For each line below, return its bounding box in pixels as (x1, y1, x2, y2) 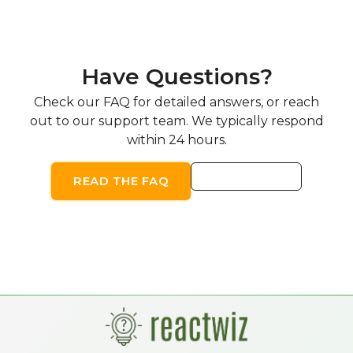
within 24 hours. (126, 132, 227, 147)
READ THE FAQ (73, 173, 169, 188)
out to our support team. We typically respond (29, 113, 324, 128)
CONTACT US (204, 169, 288, 184)
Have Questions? (80, 63, 273, 90)
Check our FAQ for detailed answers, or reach (34, 95, 319, 110)
